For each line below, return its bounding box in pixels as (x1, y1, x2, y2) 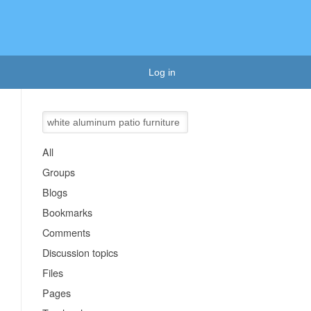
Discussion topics (42, 245, 119, 260)
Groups (42, 165, 76, 179)
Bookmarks (42, 205, 93, 219)
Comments (42, 225, 91, 239)
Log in (149, 67, 176, 78)
